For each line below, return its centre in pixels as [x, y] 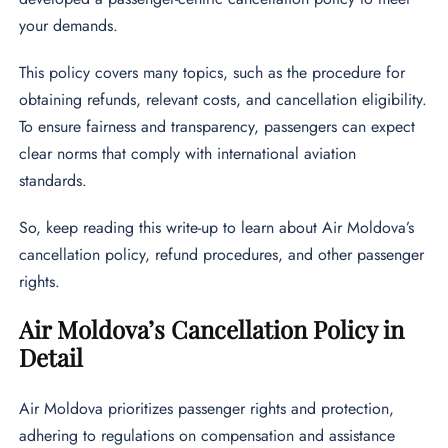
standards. [56, 181]
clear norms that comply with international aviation [188, 154]
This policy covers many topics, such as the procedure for [212, 73]
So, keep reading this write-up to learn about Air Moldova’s [217, 228]
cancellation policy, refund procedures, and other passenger [222, 255]
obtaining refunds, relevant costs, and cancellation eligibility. [223, 100]
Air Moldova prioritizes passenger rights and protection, [207, 409]
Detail [54, 357]
